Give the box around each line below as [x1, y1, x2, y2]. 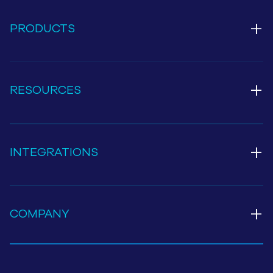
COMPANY [10, 206, 69, 222]
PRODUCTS [10, 20, 75, 37]
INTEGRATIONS [10, 144, 98, 160]
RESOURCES [10, 82, 81, 99]
